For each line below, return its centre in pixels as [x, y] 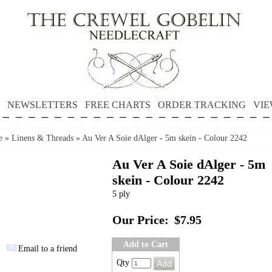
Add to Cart [146, 244]
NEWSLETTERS [42, 105]
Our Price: [141, 220]
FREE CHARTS [117, 105]
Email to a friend [48, 249]
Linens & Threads [42, 138]
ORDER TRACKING [202, 105]
